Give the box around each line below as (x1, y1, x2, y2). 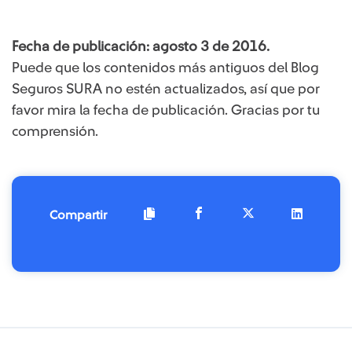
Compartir (49, 208, 107, 222)
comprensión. (12, 124, 98, 139)
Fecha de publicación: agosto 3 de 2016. (12, 39, 269, 54)
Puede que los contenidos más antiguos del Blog (12, 60, 319, 75)
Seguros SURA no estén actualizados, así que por (12, 82, 320, 97)
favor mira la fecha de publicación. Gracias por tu (12, 103, 320, 118)
